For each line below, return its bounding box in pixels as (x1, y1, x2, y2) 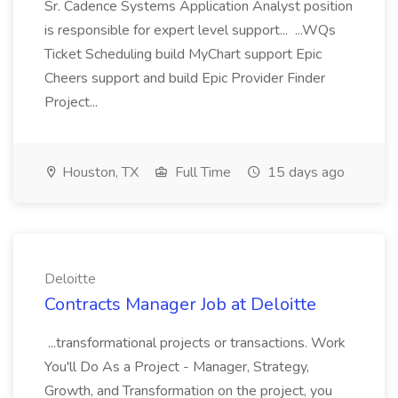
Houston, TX (59, 163, 139, 182)
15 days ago (264, 163, 345, 182)
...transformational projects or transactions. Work (44, 333, 346, 353)
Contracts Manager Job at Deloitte (44, 292, 316, 316)
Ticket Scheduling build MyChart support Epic (44, 44, 322, 64)
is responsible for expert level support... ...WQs (44, 20, 336, 40)
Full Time (171, 163, 231, 182)
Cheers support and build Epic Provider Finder (44, 68, 325, 88)
